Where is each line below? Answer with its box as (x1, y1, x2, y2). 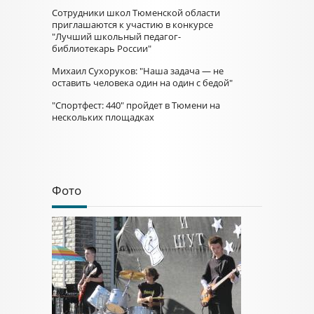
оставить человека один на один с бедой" (52, 76, 233, 89)
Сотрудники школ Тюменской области (52, 6, 220, 19)
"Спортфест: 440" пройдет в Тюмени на (52, 99, 220, 111)
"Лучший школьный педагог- (52, 30, 181, 43)
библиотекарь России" (52, 42, 151, 55)
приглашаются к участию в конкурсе (52, 18, 213, 31)
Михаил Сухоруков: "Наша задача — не (52, 64, 224, 77)
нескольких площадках (52, 111, 154, 123)
